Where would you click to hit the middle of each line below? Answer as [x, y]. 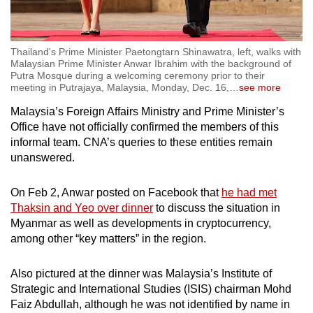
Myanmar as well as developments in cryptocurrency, [141, 224]
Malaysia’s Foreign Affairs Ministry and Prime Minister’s [147, 112]
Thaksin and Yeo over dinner [82, 208]
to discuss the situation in [217, 208]
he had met [249, 193]
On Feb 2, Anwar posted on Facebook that [116, 193]
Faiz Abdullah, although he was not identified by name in [150, 305]
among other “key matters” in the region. [110, 239]
